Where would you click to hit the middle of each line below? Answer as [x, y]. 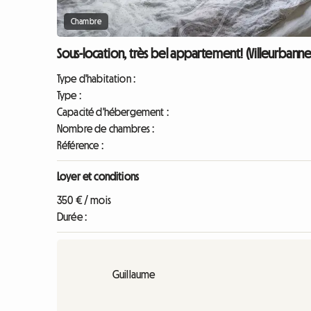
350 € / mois [84, 200]
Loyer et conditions [98, 177]
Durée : [72, 217]
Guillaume [134, 275]
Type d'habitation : [96, 79]
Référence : [80, 145]
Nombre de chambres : [106, 129]
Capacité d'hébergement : [113, 112]
